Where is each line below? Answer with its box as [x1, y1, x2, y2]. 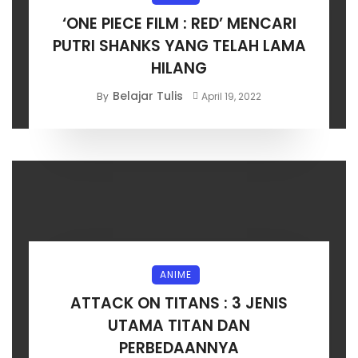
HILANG [151, 57, 207, 79]
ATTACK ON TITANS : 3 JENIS [70, 292, 288, 314]
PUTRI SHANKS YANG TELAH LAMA [52, 34, 306, 57]
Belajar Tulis [113, 87, 184, 104]
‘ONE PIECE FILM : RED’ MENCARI [62, 12, 296, 34]
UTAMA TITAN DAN [108, 314, 250, 336]
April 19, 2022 [201, 89, 261, 103]
